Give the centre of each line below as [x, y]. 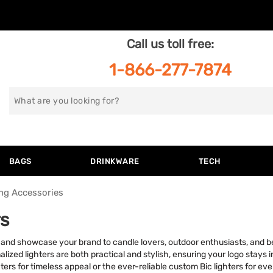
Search [29, 96]
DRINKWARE [115, 161]
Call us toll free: [171, 44]
